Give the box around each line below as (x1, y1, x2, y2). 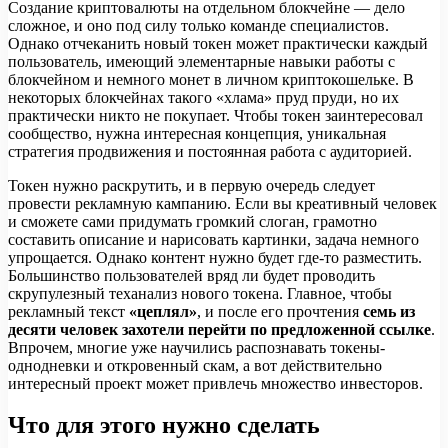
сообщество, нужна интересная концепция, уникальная (8, 124, 386, 142)
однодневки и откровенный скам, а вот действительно (8, 356, 382, 374)
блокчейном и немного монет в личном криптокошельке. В (8, 70, 414, 88)
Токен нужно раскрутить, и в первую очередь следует (8, 176, 375, 194)
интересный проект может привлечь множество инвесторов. (8, 374, 423, 392)
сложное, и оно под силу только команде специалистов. (8, 16, 389, 34)
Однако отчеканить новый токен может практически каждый (8, 34, 428, 52)
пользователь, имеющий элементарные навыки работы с (8, 52, 395, 70)
